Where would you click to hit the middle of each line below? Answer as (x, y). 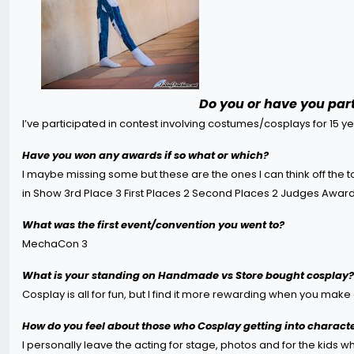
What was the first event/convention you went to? (153, 225)
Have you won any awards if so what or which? (145, 155)
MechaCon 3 (55, 244)
